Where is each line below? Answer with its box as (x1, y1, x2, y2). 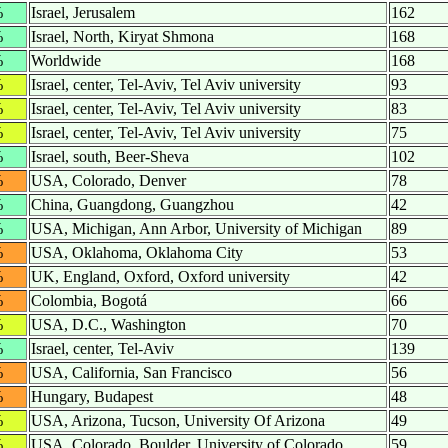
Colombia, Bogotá (31, 292, 147, 310)
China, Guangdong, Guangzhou (31, 196, 234, 214)
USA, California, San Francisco (31, 364, 232, 382)
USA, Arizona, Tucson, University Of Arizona (31, 412, 325, 430)
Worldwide (31, 52, 101, 70)
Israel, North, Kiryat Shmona (31, 28, 214, 46)
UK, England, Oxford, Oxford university (31, 268, 290, 286)
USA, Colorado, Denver (31, 172, 186, 190)
